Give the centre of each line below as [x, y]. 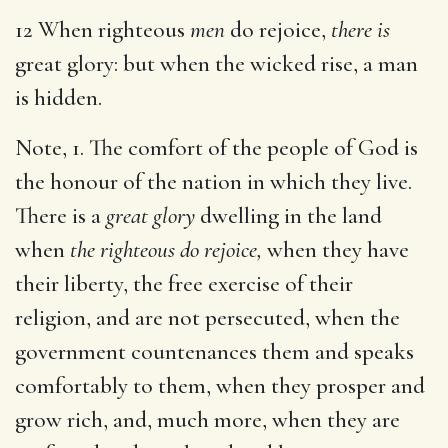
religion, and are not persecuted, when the [207, 317]
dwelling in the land [288, 215]
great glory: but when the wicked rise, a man [216, 63]
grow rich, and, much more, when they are [207, 419]
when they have [335, 249]
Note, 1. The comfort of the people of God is [216, 147]
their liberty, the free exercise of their [184, 283]
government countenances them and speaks [214, 351]
